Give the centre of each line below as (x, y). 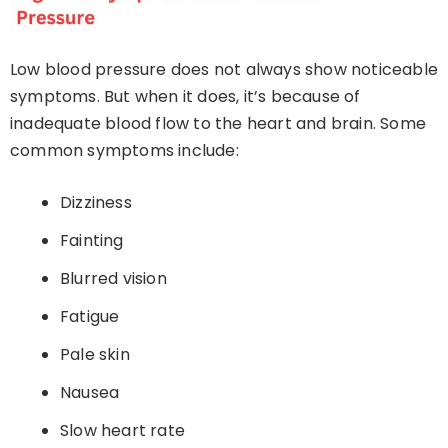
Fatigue (90, 317)
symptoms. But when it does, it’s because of (185, 97)
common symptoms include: (124, 151)
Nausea (90, 393)
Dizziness (96, 203)
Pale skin (95, 355)
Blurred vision (113, 279)
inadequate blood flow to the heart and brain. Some (218, 124)
